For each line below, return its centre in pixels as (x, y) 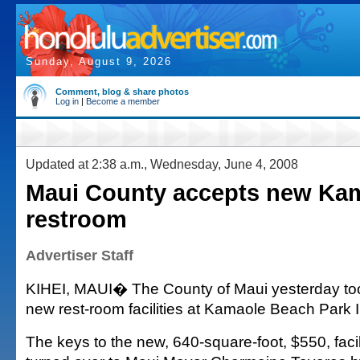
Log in (67, 101)
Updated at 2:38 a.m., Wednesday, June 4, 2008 (162, 164)
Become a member (123, 101)
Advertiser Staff (80, 256)
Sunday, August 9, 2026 (99, 61)
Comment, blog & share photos (122, 92)
